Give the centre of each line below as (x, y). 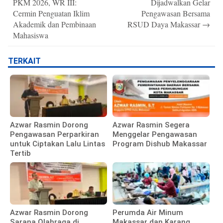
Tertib (20, 154)
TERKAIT (24, 61)
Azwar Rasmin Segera (151, 125)
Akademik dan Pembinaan (55, 24)
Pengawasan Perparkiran (55, 135)
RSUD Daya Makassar (165, 24)
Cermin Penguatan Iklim (51, 13)
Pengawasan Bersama (176, 13)
